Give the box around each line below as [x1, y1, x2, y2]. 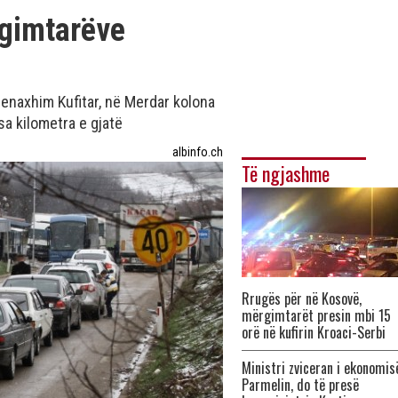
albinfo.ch [172, 145, 223, 159]
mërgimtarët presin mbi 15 [242, 305, 391, 326]
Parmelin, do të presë [242, 374, 359, 395]
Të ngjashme [242, 159, 330, 187]
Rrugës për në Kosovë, [242, 288, 362, 309]
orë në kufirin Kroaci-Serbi [242, 322, 386, 343]
